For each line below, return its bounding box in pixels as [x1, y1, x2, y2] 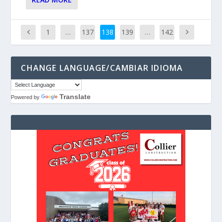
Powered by [11, 94, 42, 100]
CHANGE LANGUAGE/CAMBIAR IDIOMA [21, 62, 183, 73]
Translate [59, 92, 91, 101]
